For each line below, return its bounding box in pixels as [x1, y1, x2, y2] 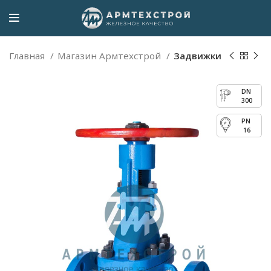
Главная [9, 50, 47, 62]
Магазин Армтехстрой [57, 50, 163, 62]
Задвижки [174, 50, 221, 62]
